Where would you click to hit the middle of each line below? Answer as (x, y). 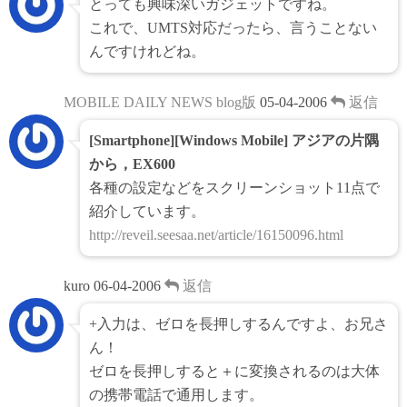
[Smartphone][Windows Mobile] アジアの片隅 (234, 141)
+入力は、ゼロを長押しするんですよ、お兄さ (238, 324)
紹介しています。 (147, 212)
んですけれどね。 (147, 52)
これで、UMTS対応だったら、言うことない (233, 28)
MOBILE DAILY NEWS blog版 (160, 103)
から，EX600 (132, 164)
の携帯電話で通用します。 (176, 395)
